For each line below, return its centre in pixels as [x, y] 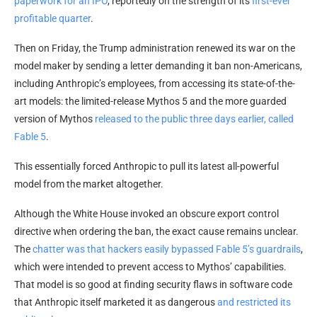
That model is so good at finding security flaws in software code [153, 284]
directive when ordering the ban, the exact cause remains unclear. [156, 231]
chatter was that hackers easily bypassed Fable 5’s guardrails [167, 249]
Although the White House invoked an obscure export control [146, 213]
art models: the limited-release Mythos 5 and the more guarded [150, 101]
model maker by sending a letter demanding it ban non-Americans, [158, 65]
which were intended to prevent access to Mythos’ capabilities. [150, 266]
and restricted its [254, 302]
